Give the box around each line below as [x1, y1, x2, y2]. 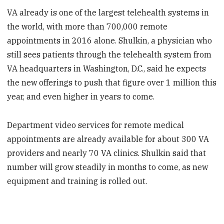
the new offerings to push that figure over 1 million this [7, 77, 217, 88]
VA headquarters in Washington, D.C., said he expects [7, 63, 206, 74]
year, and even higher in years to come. [7, 91, 155, 102]
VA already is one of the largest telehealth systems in [7, 7, 209, 18]
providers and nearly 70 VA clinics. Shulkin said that [7, 147, 206, 158]
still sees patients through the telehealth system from [7, 49, 212, 60]
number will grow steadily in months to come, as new [7, 161, 208, 172]
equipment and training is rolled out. [7, 175, 147, 186]
